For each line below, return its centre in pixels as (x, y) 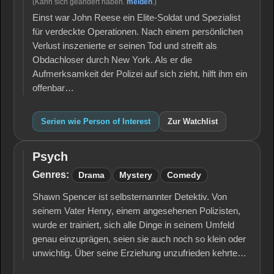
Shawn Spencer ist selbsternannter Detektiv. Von (130, 197)
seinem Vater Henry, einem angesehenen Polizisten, (136, 211)
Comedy (184, 175)
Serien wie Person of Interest (96, 121)
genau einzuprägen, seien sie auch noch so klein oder (139, 239)
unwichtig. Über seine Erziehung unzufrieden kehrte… (139, 253)
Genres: (51, 175)
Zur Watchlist (193, 121)
